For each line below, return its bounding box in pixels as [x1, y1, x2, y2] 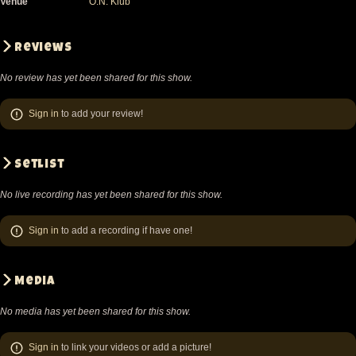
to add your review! [59, 108, 143, 119]
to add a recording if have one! [59, 225, 192, 236]
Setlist [14, 159, 65, 171]
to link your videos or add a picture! [59, 342, 211, 353]
